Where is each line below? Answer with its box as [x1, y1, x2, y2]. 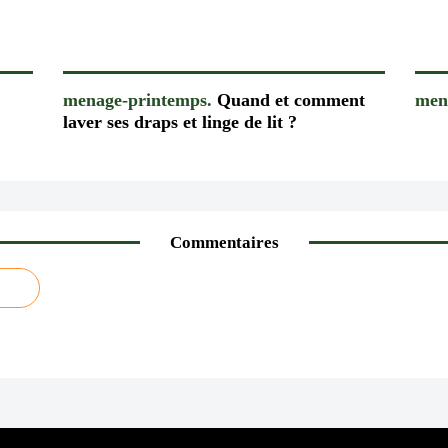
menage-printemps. [62, 89, 212, 110]
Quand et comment [211, 89, 365, 110]
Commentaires [169, 233, 279, 253]
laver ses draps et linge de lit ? [62, 111, 297, 132]
